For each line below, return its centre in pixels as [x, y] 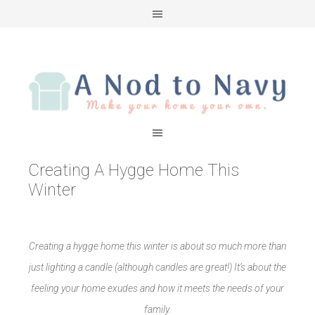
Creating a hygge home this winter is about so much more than [157, 246]
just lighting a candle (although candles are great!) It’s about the [157, 267]
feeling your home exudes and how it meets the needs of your [157, 288]
